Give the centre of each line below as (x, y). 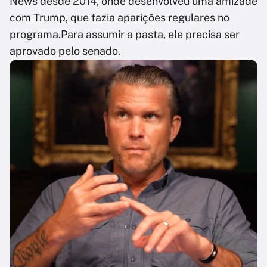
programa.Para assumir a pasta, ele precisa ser (125, 35)
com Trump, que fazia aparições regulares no (119, 18)
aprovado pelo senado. (65, 51)
